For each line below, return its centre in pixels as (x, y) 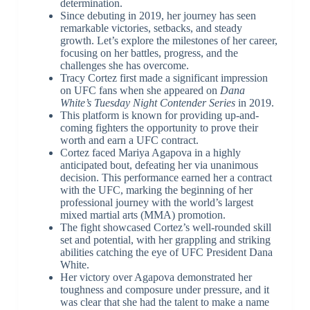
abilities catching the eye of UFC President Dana (166, 252)
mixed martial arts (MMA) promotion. (143, 215)
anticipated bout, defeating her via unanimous (159, 165)
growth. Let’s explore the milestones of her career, (168, 40)
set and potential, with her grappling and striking (165, 239)
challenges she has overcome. (124, 65)
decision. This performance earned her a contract (166, 177)
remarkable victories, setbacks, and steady (151, 28)
